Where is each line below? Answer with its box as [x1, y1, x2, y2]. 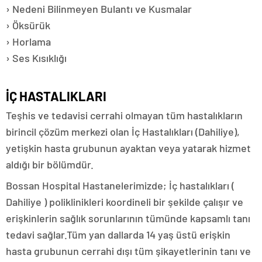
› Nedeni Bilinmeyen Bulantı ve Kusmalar [6, 2, 192, 16]
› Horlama [6, 35, 51, 49]
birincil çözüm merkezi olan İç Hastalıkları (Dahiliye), [6, 125, 240, 139]
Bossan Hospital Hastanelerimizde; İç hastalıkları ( [6, 179, 235, 192]
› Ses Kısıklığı [6, 51, 67, 65]
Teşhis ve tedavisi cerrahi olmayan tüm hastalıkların [6, 109, 243, 122]
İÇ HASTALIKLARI [6, 88, 106, 104]
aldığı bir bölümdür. [6, 158, 94, 171]
